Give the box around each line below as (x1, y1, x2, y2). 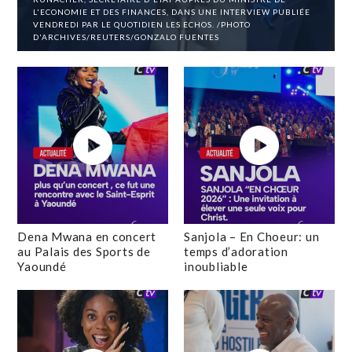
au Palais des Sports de (17, 244, 151, 258)
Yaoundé (17, 259, 67, 273)
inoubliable (184, 259, 248, 273)
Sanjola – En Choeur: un (184, 229, 320, 244)
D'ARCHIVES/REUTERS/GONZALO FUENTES (33, 32, 220, 42)
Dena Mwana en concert (17, 229, 157, 244)
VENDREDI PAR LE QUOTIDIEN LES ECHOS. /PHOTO (33, 20, 251, 29)
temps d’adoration (184, 244, 288, 258)
